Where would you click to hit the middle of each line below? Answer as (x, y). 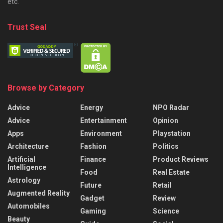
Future (91, 185)
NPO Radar (171, 107)
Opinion (166, 120)
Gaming (93, 211)
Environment (101, 133)
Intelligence (27, 167)
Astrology (24, 180)
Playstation (172, 133)
